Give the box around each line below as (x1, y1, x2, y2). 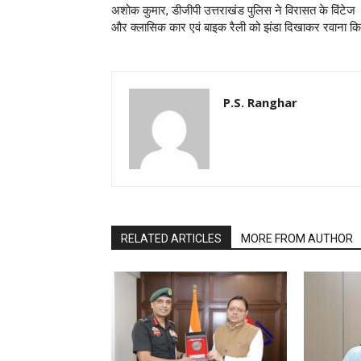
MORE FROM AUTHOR (241, 232, 353, 245)
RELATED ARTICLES (121, 232, 222, 245)
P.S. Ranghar (223, 94, 297, 110)
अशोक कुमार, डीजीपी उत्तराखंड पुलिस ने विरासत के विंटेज (111, 3, 355, 18)
